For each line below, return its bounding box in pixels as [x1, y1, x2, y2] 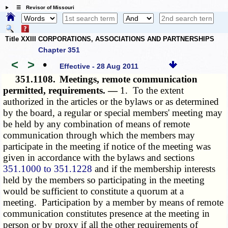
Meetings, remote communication [60, 74, 198, 85]
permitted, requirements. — [3, 85, 121, 96]
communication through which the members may [3, 130, 195, 141]
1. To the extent [120, 85, 184, 96]
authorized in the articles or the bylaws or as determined [3, 96, 219, 107]
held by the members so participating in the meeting [3, 175, 205, 186]
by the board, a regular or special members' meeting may [3, 107, 223, 119]
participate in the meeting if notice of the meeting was [3, 141, 211, 152]
